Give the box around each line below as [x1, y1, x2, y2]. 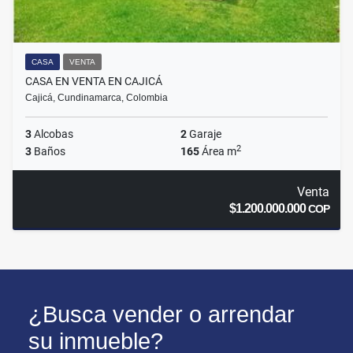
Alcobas [32, 128, 73, 141]
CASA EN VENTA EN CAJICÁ [25, 75, 162, 88]
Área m [199, 145, 236, 158]
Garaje [187, 128, 221, 141]
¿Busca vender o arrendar [28, 302, 295, 328]
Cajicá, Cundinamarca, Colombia [25, 92, 168, 104]
